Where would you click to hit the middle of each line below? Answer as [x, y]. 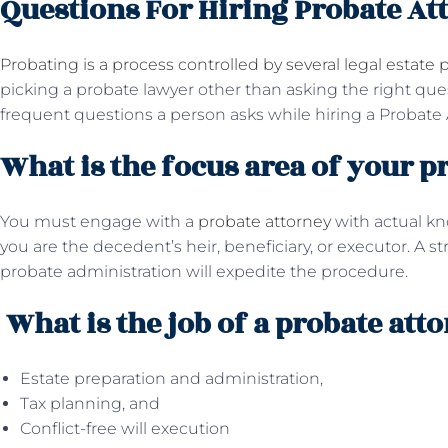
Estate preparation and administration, [173, 378]
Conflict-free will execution [125, 428]
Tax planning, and [92, 403]
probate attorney [264, 221]
